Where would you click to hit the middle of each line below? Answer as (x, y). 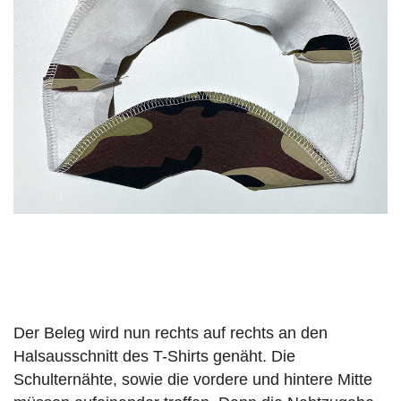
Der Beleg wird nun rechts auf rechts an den (171, 333)
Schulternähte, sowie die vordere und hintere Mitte (193, 380)
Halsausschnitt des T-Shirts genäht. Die (154, 357)
